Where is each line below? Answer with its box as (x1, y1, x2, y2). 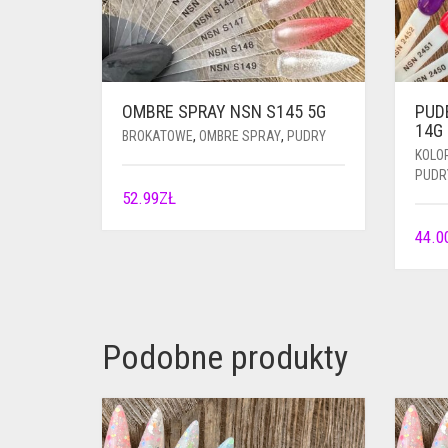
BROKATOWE (122, 127, 193, 144)
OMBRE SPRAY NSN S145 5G (122, 100, 326, 122)
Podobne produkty (102, 336, 348, 377)
